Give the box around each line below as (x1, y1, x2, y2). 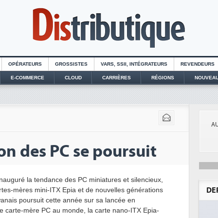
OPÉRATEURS (8, 61, 42, 67)
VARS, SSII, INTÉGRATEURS (101, 61, 167, 67)
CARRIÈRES (102, 75, 131, 80)
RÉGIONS (151, 75, 174, 80)
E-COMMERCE (10, 75, 44, 80)
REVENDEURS (181, 61, 215, 67)
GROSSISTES (55, 61, 88, 67)
